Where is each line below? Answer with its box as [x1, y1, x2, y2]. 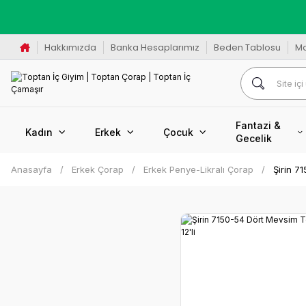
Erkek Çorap [72, 164, 124, 175]
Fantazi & [236, 120, 281, 131]
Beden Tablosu [213, 40, 281, 54]
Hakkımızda [44, 40, 96, 54]
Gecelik [236, 133, 272, 144]
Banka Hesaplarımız [110, 40, 199, 54]
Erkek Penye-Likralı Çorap [143, 164, 253, 175]
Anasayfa [11, 164, 52, 175]
